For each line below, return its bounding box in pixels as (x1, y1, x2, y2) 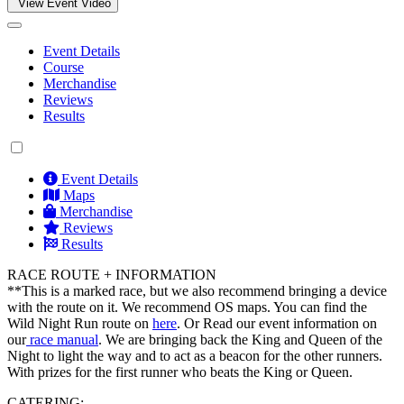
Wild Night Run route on (7, 316, 152, 332)
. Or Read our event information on (177, 316, 377, 332)
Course (43, 60, 84, 76)
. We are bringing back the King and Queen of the (98, 332, 382, 348)
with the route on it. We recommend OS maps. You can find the (7, 299, 367, 316)
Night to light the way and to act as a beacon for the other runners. (7, 348, 382, 364)
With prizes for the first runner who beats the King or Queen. (7, 364, 353, 381)
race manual (26, 332, 98, 348)
